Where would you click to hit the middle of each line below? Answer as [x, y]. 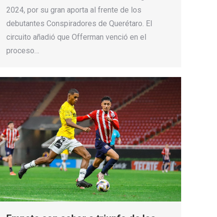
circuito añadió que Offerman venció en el [76, 37]
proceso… [23, 51]
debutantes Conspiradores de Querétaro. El [79, 24]
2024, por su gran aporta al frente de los [74, 10]
